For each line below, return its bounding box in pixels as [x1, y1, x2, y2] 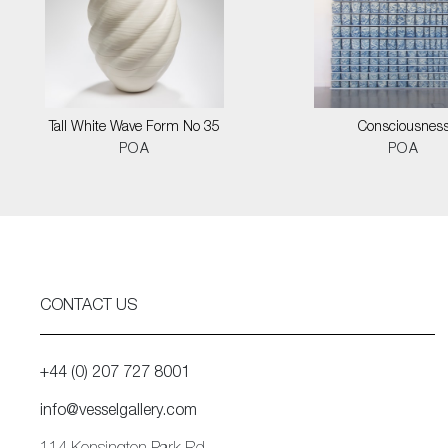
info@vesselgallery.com [40, 404, 197, 420]
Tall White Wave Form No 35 [49, 121, 220, 135]
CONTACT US [40, 299, 137, 315]
